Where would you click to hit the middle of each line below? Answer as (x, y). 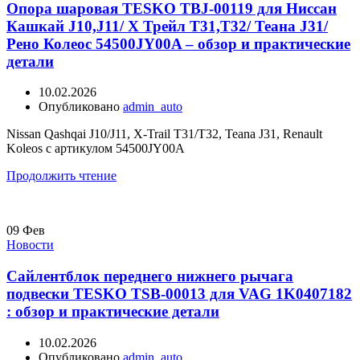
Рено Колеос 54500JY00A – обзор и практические (178, 43)
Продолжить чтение (61, 176)
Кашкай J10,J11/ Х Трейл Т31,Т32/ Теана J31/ (167, 26)
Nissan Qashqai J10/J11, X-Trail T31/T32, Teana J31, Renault (164, 134)
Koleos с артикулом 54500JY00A (96, 149)
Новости (30, 245)
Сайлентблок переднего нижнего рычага (150, 276)
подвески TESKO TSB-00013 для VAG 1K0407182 (179, 294)
